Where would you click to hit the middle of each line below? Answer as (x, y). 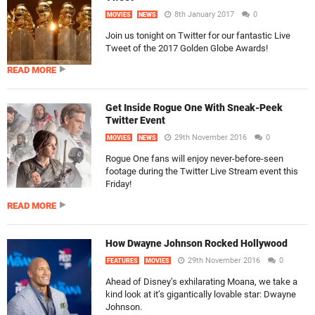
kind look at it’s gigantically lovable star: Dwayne (201, 294)
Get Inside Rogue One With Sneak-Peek (194, 108)
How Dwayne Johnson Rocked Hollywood (197, 243)
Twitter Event (135, 120)
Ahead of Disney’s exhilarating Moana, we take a (201, 282)
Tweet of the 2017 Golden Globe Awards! (187, 48)
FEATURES (122, 261)
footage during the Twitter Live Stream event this (202, 171)
